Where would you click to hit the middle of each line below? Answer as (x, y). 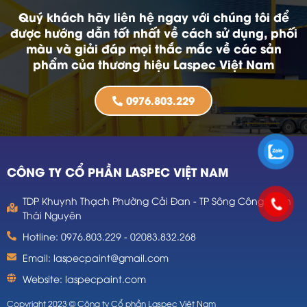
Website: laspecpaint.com (84, 278)
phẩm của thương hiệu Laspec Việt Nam (153, 63)
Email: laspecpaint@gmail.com (95, 257)
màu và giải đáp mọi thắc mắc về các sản (153, 48)
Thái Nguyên (52, 214)
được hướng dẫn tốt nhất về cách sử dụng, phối (153, 32)
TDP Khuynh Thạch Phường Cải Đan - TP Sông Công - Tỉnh (157, 200)
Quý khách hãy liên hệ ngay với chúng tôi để (153, 16)
